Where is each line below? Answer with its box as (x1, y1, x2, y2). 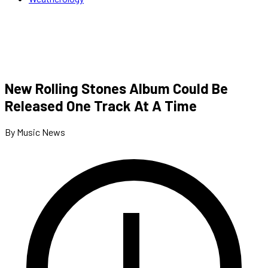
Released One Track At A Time (5, 96, 197, 114)
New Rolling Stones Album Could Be (5, 79, 228, 97)
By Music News (5, 126, 65, 138)
